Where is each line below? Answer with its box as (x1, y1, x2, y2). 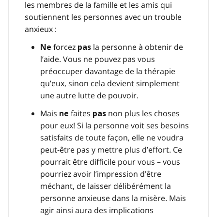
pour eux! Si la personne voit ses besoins (40, 120, 189, 131)
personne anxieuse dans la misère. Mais (40, 192, 186, 203)
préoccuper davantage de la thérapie (40, 65, 175, 77)
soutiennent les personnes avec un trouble (25, 11, 182, 22)
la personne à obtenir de (91, 41, 183, 52)
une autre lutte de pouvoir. (40, 90, 139, 101)
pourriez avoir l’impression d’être (40, 168, 161, 179)
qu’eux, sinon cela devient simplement (40, 77, 180, 89)
